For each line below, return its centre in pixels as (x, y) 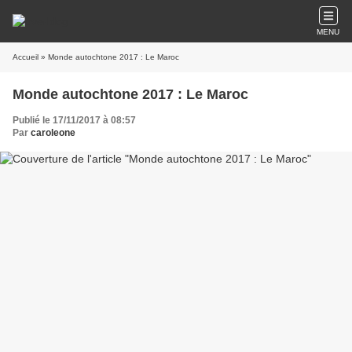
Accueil (26, 57)
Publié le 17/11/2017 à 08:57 (74, 120)
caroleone (53, 133)
